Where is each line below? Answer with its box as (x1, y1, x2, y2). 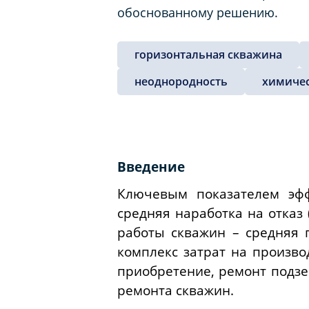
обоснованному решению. (117, 3, 278, 21)
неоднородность (134, 73, 228, 89)
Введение (117, 157, 185, 175)
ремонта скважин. (117, 281, 234, 299)
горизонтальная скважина (134, 46, 282, 62)
